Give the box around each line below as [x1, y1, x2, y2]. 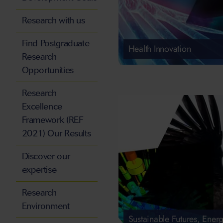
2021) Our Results [21, 128, 91, 139]
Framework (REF [21, 114, 83, 126]
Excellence [21, 101, 62, 112]
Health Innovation [128, 42, 191, 56]
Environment [21, 201, 70, 212]
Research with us [21, 15, 85, 26]
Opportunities [21, 65, 74, 76]
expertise [21, 164, 57, 176]
